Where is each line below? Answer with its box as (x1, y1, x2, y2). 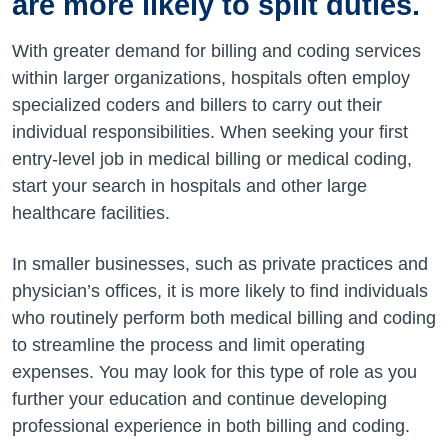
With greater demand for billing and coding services (12, 40, 421, 61)
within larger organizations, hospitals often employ (12, 67, 410, 88)
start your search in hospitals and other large (12, 175, 367, 196)
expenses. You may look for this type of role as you (12, 361, 417, 382)
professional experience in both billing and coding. (12, 415, 410, 436)
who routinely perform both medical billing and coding (12, 307, 436, 328)
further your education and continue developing (12, 388, 387, 409)
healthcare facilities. (12, 202, 170, 223)
